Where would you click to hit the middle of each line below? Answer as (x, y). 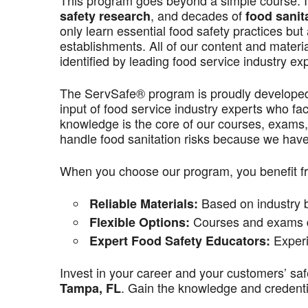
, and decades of (198, 15)
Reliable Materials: (144, 203)
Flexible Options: (140, 222)
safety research (105, 16)
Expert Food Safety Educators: (180, 241)
